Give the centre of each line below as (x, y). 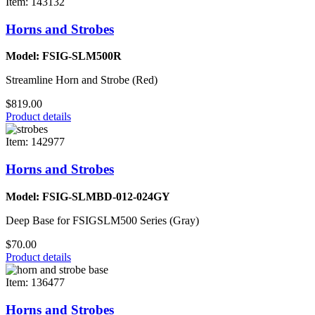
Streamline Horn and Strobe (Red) (82, 80)
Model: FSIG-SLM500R (64, 56)
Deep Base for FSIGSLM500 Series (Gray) (102, 220)
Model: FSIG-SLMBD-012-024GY (88, 196)
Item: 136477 (35, 282)
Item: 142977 (35, 142)
